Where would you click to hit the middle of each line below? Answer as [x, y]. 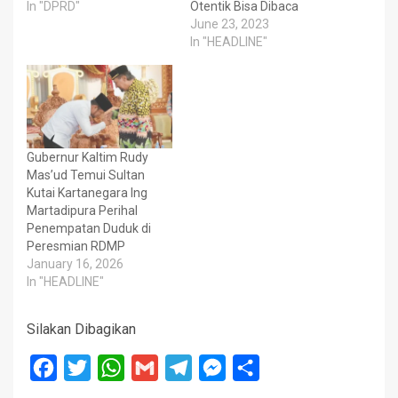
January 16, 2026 [75, 263]
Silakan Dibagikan [81, 329]
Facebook [88, 367]
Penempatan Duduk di [89, 228]
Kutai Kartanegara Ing [87, 192]
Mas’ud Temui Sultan [86, 175]
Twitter [112, 367]
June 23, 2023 [230, 24]
